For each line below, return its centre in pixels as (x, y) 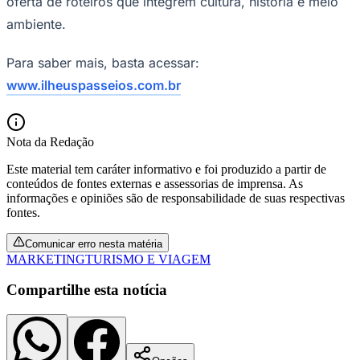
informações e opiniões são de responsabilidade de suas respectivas (176, 198)
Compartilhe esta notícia (87, 290)
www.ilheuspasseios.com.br (94, 85)
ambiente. (36, 24)
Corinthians (36, 77)
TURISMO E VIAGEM (148, 259)
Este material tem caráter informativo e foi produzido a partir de (166, 169)
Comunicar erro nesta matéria (94, 243)
